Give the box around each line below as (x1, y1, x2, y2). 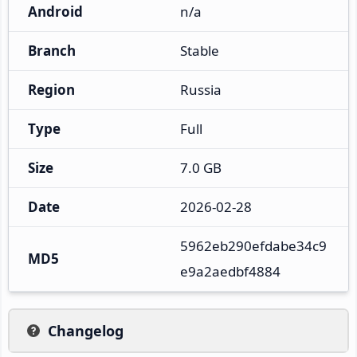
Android (28, 2, 83, 21)
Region (28, 80, 75, 99)
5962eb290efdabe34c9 (180, 236, 327, 255)
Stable (180, 41, 219, 60)
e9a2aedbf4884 (180, 261, 280, 280)
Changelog (48, 320, 124, 340)
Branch (28, 41, 76, 60)
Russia (180, 80, 222, 99)
